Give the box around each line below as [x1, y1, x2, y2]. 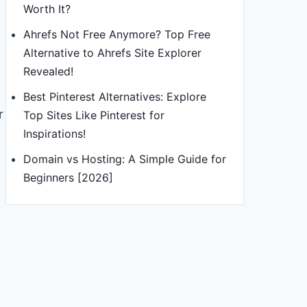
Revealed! [23, 64, 73, 78]
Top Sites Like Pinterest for [23, 108, 164, 122]
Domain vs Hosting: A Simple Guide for [23, 152, 226, 166]
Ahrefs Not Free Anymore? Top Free [23, 27, 210, 41]
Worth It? [23, 2, 71, 16]
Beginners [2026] [23, 171, 113, 184]
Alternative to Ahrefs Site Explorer [23, 46, 201, 60]
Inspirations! [23, 127, 86, 140]
